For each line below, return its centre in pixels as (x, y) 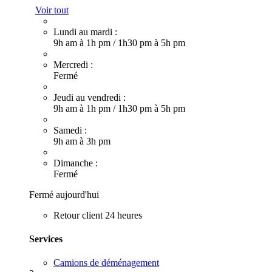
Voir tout (52, 10)
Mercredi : (73, 64)
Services (46, 239)
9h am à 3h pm (82, 141)
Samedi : (70, 130)
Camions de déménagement (106, 263)
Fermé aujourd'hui (64, 194)
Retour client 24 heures (98, 215)
